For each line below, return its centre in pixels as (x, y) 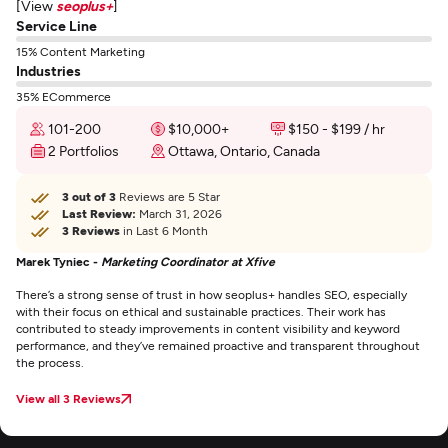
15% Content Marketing (80, 51)
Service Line (56, 25)
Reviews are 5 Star (168, 196)
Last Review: (99, 213)
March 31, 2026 (179, 213)
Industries (48, 70)
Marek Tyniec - (58, 261)
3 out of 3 (89, 196)
